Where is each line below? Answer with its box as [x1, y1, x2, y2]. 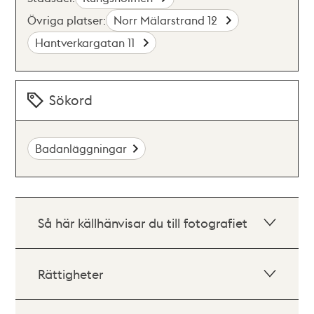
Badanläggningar [35, 141, 128, 156]
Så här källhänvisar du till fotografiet [38, 214, 248, 231]
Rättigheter [38, 266, 104, 282]
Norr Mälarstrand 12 [114, 13, 221, 27]
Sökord [49, 91, 93, 109]
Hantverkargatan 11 [35, 35, 138, 50]
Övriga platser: [27, 13, 107, 27]
